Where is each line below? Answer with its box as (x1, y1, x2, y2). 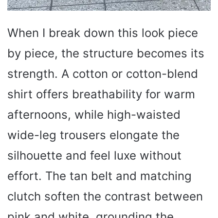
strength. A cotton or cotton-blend (7, 67, 198, 81)
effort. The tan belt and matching (7, 169, 192, 183)
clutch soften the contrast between (7, 189, 203, 204)
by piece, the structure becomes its (7, 46, 204, 61)
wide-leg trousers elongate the (7, 128, 180, 143)
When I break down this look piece (7, 26, 198, 40)
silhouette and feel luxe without (7, 148, 182, 163)
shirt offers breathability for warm (7, 87, 195, 102)
